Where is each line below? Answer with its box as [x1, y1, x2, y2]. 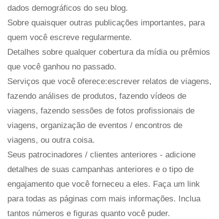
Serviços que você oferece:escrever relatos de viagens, [7, 76, 212, 86]
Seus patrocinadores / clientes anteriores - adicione [7, 150, 196, 159]
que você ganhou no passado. [7, 62, 116, 71]
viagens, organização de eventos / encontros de [7, 120, 182, 130]
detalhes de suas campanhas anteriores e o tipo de [7, 164, 194, 174]
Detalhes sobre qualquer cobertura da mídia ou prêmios [7, 47, 210, 57]
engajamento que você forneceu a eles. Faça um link [7, 179, 200, 189]
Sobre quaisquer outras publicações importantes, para [7, 18, 205, 27]
